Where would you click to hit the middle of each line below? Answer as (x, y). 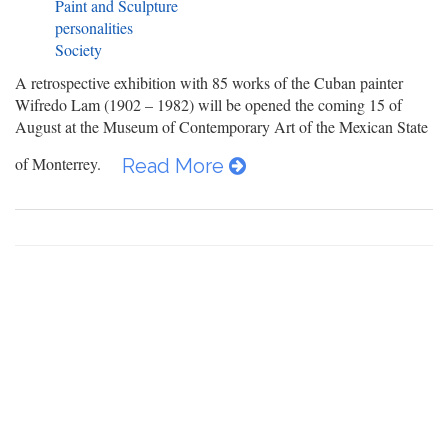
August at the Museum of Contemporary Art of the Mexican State (221, 127)
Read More (175, 166)
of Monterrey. (60, 163)
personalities (94, 28)
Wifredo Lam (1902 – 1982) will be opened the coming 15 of (208, 105)
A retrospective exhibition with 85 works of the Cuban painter (209, 83)
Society (78, 50)
